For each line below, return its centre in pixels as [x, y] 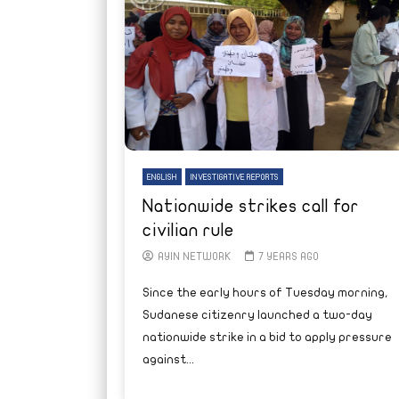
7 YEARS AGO [289, 256]
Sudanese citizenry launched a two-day [257, 314]
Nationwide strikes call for [250, 206]
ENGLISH [162, 177]
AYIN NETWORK [194, 256]
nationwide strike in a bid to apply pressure [267, 337]
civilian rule [188, 230]
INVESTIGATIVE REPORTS [234, 177]
